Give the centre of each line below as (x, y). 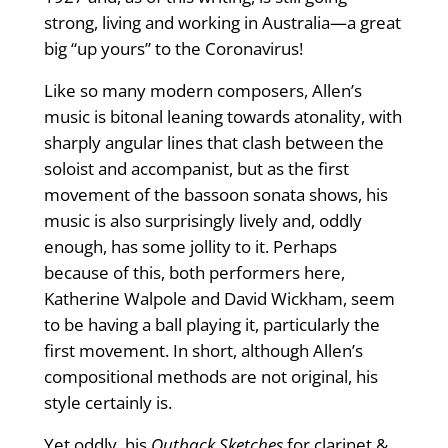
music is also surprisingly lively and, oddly (202, 221)
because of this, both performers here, (194, 273)
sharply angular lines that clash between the (213, 143)
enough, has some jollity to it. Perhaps (190, 247)
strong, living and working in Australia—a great (222, 23)
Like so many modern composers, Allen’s (202, 91)
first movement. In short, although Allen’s (203, 351)
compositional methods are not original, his (210, 377)
